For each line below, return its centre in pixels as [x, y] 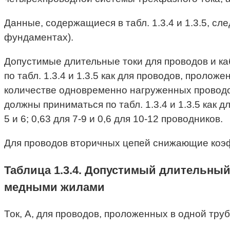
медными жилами [54, 187]
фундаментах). [39, 37]
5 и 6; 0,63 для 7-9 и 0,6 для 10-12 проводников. [113, 119]
